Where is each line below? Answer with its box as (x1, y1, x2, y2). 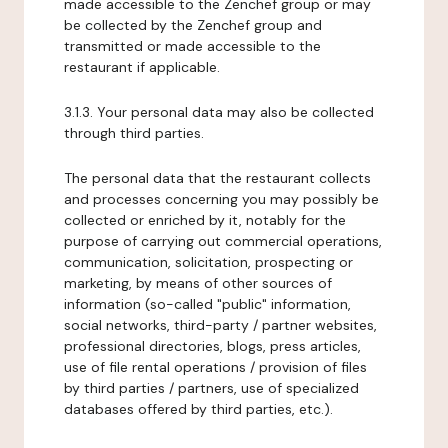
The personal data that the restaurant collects (64, 169, 371, 187)
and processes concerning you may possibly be (64, 190, 379, 208)
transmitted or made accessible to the (64, 37, 321, 55)
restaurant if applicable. (64, 58, 220, 76)
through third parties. (64, 124, 204, 142)
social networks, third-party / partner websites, (64, 316, 377, 334)
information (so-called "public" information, (64, 295, 351, 313)
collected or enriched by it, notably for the (64, 211, 346, 229)
